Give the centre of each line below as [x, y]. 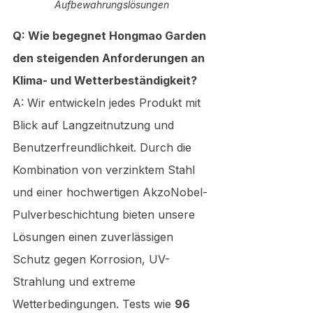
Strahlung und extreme [76, 281]
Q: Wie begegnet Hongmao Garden [111, 35]
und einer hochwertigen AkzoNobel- [110, 192]
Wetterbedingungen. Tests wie [94, 304]
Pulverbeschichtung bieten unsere [105, 214]
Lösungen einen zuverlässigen [95, 236]
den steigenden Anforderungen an [110, 58]
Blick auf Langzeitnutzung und [95, 125]
